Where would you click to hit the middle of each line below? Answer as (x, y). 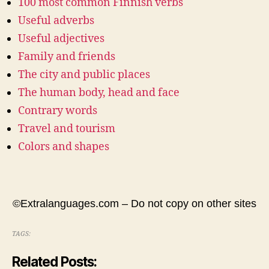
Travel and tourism (67, 129)
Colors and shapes (64, 147)
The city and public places (84, 75)
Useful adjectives (61, 39)
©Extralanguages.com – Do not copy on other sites (134, 204)
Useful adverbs (56, 21)
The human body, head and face (99, 93)
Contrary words (58, 111)
